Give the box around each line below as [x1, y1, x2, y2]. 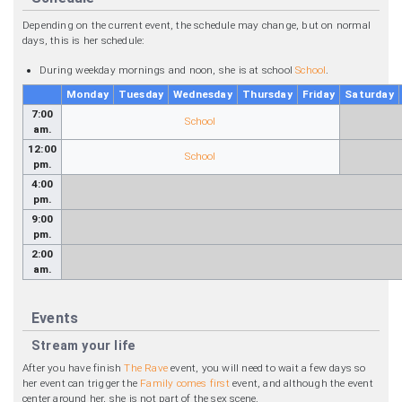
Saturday [345, 87, 394, 100]
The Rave [124, 361, 169, 374]
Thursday [242, 87, 293, 100]
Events [31, 309, 79, 327]
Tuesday [118, 87, 164, 100]
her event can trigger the [22, 376, 141, 389]
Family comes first [140, 376, 230, 389]
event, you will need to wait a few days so [168, 361, 366, 374]
